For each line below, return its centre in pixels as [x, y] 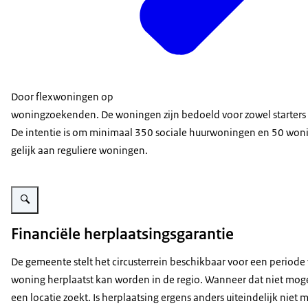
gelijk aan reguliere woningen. [79, 151]
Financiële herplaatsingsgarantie [122, 233]
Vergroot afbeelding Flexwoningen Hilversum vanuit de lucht [130, 186]
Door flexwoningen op [63, 97]
